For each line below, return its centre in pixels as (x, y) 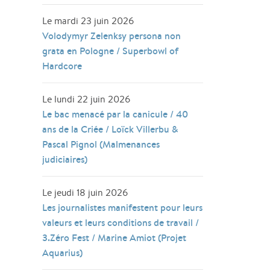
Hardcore (62, 66)
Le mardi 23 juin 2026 (88, 21)
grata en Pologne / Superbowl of (111, 51)
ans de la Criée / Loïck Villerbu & (111, 129)
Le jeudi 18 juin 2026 (85, 193)
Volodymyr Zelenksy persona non (112, 36)
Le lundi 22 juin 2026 (86, 99)
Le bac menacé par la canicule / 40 (115, 114)
